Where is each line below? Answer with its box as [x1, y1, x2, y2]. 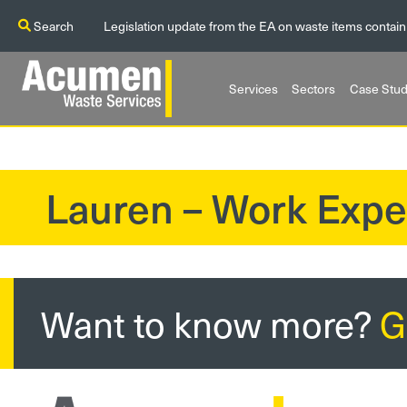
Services [228, 79, 278, 98]
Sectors [292, 79, 336, 98]
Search [31, 16, 74, 35]
